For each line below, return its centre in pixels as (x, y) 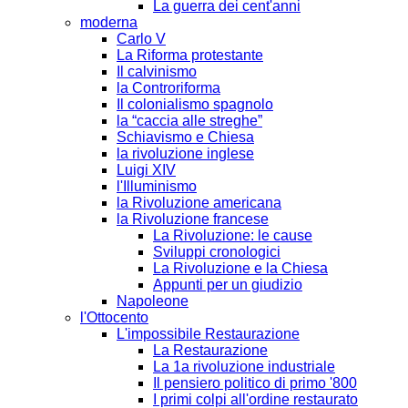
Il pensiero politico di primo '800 (255, 382)
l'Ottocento (114, 317)
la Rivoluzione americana (199, 202)
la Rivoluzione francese (193, 219)
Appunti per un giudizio (228, 284)
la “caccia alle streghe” (189, 120)
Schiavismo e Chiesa (185, 137)
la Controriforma (168, 87)
